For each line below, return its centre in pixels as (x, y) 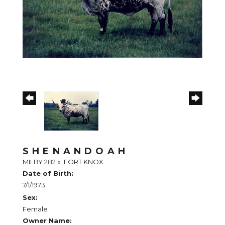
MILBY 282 (39, 162)
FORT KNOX (84, 162)
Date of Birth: (48, 174)
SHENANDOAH (76, 151)
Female (35, 209)
